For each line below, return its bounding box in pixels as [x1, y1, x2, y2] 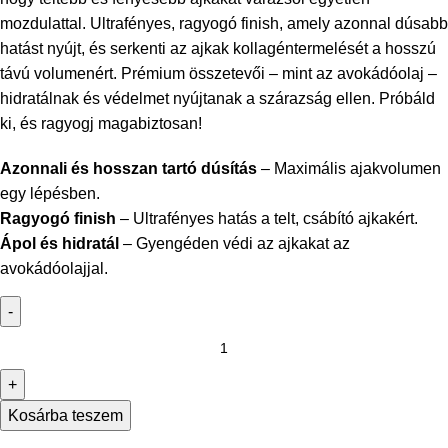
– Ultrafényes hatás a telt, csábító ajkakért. [116, 210, 418, 228]
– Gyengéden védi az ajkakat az [119, 235, 350, 253]
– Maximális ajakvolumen [257, 160, 441, 178]
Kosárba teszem [8, 407, 123, 425]
